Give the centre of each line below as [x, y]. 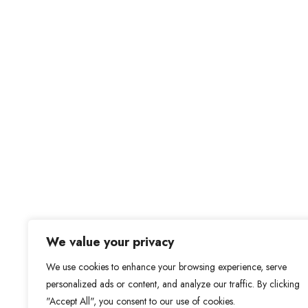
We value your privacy [110, 242]
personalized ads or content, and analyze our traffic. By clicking [173, 284]
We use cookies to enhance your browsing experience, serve [166, 267]
